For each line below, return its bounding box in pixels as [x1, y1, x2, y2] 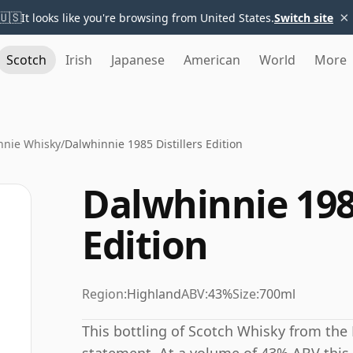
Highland [127, 285, 181, 303]
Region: [82, 285, 127, 303]
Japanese [111, 51, 165, 69]
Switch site [274, 9, 333, 25]
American [184, 51, 240, 69]
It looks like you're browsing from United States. [21, 9, 274, 25]
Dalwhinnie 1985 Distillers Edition [65, 136, 243, 151]
